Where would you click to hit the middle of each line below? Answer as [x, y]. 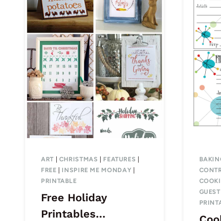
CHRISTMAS [78, 159]
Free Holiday [74, 198]
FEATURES [120, 159]
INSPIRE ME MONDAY [97, 170]
